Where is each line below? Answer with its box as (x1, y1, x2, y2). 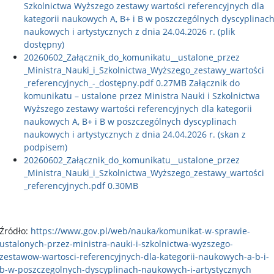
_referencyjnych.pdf (24, 180, 105, 191)
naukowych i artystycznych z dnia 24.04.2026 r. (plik (24, 26, 235, 37)
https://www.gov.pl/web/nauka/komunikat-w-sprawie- (31, 225, 250, 237)
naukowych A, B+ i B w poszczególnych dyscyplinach (24, 116, 237, 127)
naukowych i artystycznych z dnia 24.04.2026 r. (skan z (24, 128, 246, 140)
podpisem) (24, 141, 67, 153)
